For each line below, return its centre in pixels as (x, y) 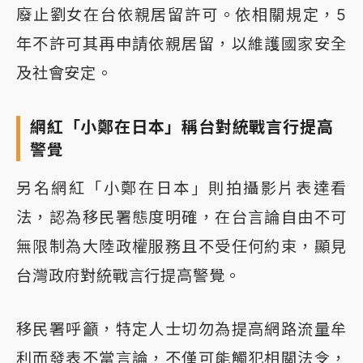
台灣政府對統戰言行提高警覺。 (129, 276)
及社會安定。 (64, 73)
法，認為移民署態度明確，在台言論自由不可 (181, 218)
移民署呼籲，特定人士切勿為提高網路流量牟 (181, 329)
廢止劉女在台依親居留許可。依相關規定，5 (181, 15)
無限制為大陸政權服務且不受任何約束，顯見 (181, 247)
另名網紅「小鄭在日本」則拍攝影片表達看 (181, 188)
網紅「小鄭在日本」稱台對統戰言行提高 (182, 128)
